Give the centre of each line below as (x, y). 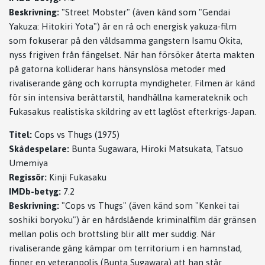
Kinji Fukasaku (77, 177)
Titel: (20, 134)
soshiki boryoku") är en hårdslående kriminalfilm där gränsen (132, 219)
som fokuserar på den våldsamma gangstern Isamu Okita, (126, 40)
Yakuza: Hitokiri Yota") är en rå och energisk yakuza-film (123, 26)
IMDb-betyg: (35, 191)
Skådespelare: (39, 148)
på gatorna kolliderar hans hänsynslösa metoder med (117, 69)
